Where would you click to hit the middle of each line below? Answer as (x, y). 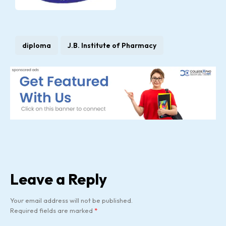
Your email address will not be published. (71, 200)
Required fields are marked (52, 210)
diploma (37, 45)
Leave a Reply (59, 179)
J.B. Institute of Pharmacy (112, 45)
